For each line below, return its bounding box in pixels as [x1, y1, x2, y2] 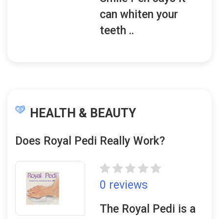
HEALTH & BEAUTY [30, 106, 136, 120]
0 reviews [100, 178, 148, 192]
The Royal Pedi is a [100, 202, 196, 216]
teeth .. [100, 24, 134, 37]
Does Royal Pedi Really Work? [15, 134, 165, 148]
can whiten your [100, 8, 178, 21]
